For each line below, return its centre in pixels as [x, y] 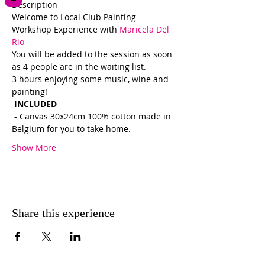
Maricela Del [146, 29]
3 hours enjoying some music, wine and [91, 79]
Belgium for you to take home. [71, 129]
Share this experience [63, 213]
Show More [34, 148]
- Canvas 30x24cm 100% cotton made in [93, 116]
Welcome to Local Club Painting [75, 17]
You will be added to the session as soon [93, 54]
